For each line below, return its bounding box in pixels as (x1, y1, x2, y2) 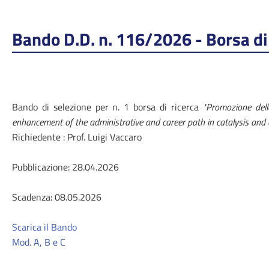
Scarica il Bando (12, 220, 77, 234)
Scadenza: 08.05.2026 (12, 190, 101, 204)
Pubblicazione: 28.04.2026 (12, 160, 119, 174)
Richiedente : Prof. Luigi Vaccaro (12, 130, 142, 144)
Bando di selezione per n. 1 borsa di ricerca (12, 100, 199, 114)
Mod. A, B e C (12, 235, 65, 249)
